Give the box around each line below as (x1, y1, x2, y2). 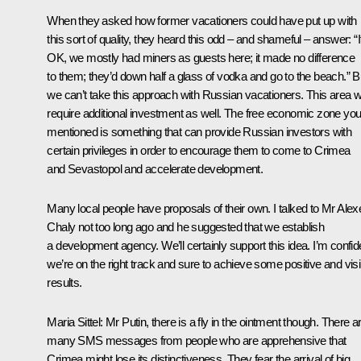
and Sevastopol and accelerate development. (47, 161, 263, 176)
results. (47, 275, 82, 289)
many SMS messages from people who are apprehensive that (47, 333, 346, 347)
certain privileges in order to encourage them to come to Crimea (47, 143, 351, 157)
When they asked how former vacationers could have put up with (47, 13, 357, 27)
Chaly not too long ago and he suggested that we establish (47, 219, 325, 234)
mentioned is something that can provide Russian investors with (47, 124, 352, 139)
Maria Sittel (47, 314, 101, 329)
